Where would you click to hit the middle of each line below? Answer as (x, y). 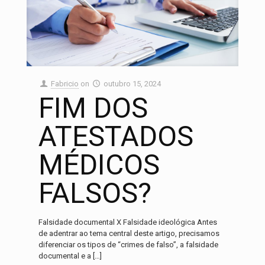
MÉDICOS (99, 164)
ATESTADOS (116, 136)
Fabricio (65, 83)
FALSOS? (95, 193)
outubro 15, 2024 (132, 83)
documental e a (65, 256)
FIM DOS (93, 108)
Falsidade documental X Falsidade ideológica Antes (128, 222)
